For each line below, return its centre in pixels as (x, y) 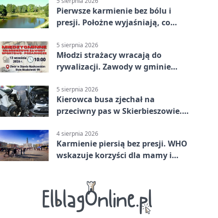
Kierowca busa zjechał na (106, 100)
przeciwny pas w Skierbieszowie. (119, 111)
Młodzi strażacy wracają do (109, 55)
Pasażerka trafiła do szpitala (112, 123)
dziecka (71, 167)
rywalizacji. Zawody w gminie (114, 67)
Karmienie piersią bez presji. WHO (122, 144)
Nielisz (69, 79)
